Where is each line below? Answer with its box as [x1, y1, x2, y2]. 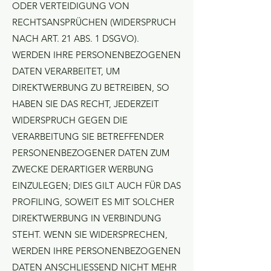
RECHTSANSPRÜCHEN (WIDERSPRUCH [12, 16, 176, 28]
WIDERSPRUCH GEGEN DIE [12, 114, 128, 126]
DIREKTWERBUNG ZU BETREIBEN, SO [12, 82, 169, 93]
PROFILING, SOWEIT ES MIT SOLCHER [12, 196, 174, 207]
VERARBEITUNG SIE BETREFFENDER [12, 131, 164, 142]
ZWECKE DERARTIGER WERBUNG [12, 163, 154, 175]
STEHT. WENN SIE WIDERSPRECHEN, [12, 229, 168, 240]
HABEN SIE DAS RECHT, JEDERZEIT [12, 98, 159, 109]
